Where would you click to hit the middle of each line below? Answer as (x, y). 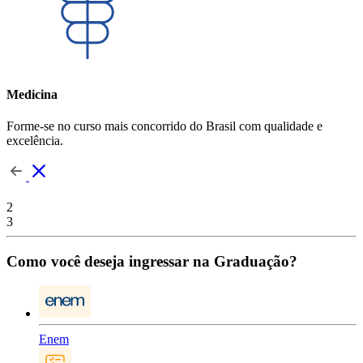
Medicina (32, 94)
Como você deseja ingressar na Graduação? (152, 261)
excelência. (35, 141)
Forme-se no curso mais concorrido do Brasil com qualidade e (164, 126)
